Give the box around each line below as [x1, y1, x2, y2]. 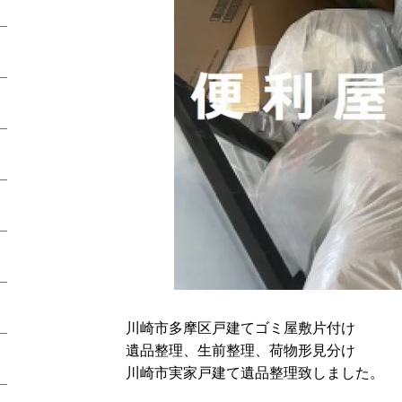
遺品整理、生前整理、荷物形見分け [126, 340, 355, 360]
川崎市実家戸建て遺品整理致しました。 [126, 363, 384, 382]
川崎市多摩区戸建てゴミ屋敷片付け [126, 318, 355, 337]
